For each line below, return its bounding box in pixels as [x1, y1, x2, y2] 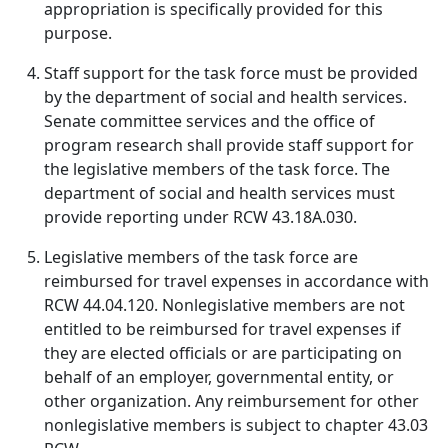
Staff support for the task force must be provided [44, 62, 418, 84]
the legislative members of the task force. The [44, 158, 390, 180]
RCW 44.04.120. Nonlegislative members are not [44, 294, 405, 316]
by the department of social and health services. [44, 86, 407, 108]
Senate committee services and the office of [44, 110, 375, 132]
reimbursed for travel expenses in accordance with [44, 270, 429, 292]
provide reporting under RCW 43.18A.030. [44, 206, 357, 228]
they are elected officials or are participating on [44, 342, 402, 364]
